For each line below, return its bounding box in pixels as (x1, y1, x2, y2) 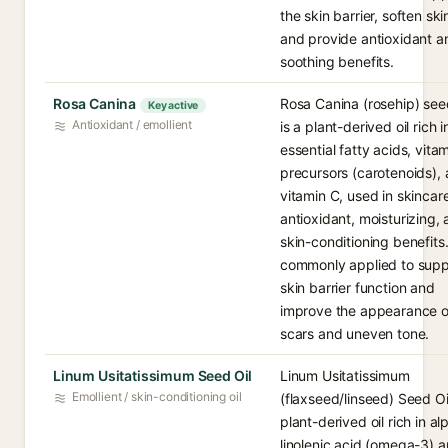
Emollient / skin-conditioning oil (72, 389, 242, 404)
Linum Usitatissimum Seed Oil (53, 367, 253, 384)
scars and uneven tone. (280, 325, 430, 342)
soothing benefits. (280, 53, 394, 70)
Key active (147, 99, 199, 112)
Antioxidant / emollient (72, 117, 193, 132)
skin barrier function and (280, 279, 435, 296)
